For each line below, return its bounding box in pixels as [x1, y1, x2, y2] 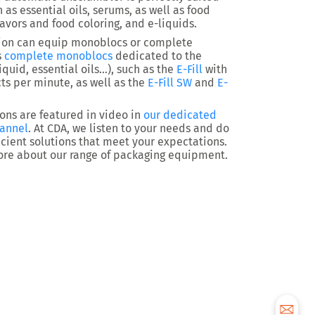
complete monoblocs [4, 49, 112, 63]
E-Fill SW [148, 76, 192, 89]
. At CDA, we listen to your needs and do [28, 122, 229, 135]
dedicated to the [112, 49, 202, 63]
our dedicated [143, 108, 217, 122]
